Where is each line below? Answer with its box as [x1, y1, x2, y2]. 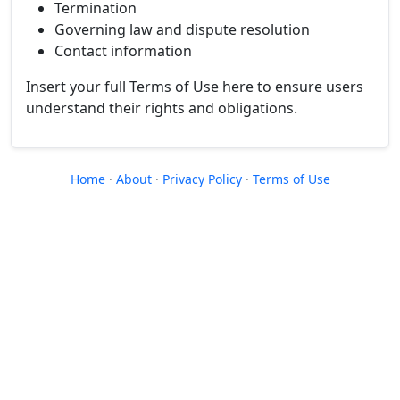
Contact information [54, 41, 192, 61]
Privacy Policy [162, 171, 242, 187]
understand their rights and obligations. [26, 98, 297, 118]
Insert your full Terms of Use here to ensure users [26, 77, 363, 96]
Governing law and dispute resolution [54, 20, 310, 39]
